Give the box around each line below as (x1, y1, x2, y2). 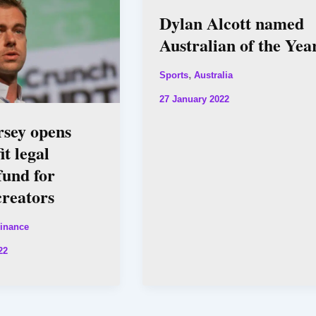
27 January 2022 (159, 94, 229, 105)
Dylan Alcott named (159, 10, 304, 35)
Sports (159, 70, 188, 81)
